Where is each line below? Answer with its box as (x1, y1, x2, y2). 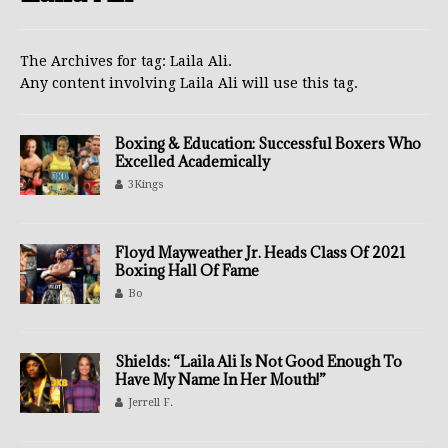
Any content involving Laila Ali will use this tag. (20, 75, 358, 91)
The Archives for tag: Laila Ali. (20, 53, 232, 69)
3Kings (128, 178, 164, 191)
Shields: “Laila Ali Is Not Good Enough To (115, 352, 402, 371)
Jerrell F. (128, 396, 173, 409)
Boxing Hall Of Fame (115, 261, 259, 280)
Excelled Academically (115, 152, 270, 171)
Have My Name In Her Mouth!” (115, 370, 326, 389)
